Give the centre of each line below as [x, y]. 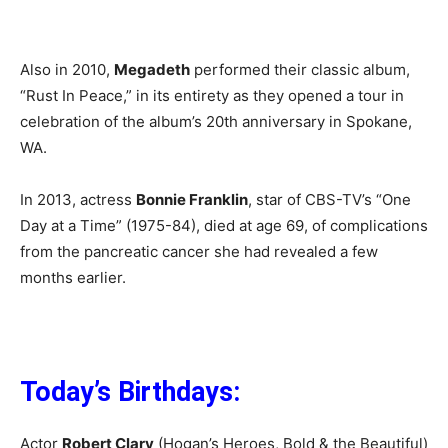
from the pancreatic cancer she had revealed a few [199, 252]
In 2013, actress [78, 200]
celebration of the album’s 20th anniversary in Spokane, [216, 122]
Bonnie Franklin [192, 200]
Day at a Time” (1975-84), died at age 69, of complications [224, 226]
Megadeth [152, 70]
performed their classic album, [300, 70]
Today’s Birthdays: [130, 392]
